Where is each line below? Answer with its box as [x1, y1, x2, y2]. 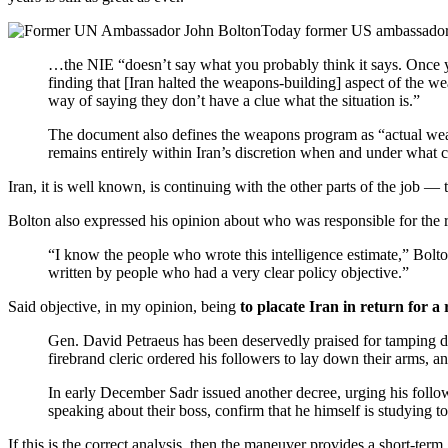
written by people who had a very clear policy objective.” [48, 263, 409, 281]
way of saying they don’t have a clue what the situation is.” [48, 91, 420, 109]
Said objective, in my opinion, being [8, 297, 240, 315]
